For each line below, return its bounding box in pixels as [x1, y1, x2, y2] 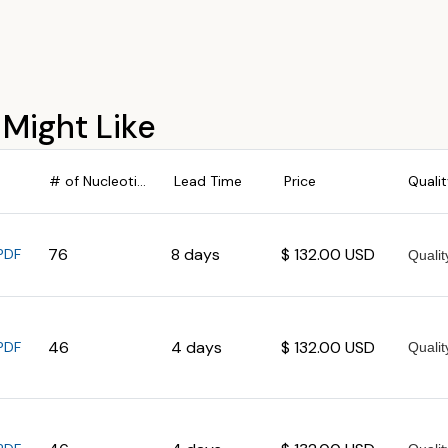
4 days [171, 336, 222, 358]
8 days [171, 244, 220, 266]
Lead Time [173, 171, 242, 190]
